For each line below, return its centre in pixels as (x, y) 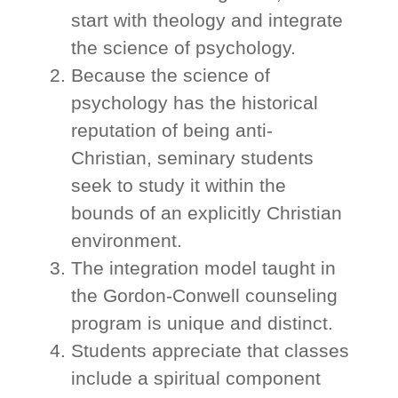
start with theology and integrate (207, 20)
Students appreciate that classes (210, 351)
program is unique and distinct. (202, 323)
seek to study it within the (178, 186)
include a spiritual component (195, 378)
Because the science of (170, 76)
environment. (126, 241)
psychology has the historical (194, 103)
